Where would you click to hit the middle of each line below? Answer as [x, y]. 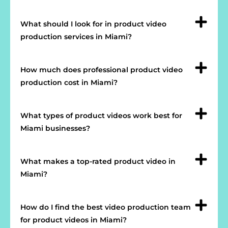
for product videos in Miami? [74, 220]
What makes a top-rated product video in [98, 161]
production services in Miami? [76, 36]
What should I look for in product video [93, 24]
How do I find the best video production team [106, 207]
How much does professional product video [102, 69]
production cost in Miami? [69, 82]
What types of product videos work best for [101, 115]
